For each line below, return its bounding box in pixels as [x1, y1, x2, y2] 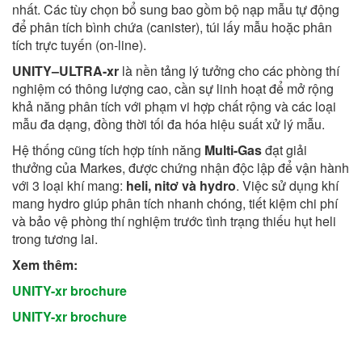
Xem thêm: [12, 255, 78, 274]
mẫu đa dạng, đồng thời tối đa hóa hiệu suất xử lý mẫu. [12, 115, 325, 133]
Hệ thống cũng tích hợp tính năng [12, 141, 204, 159]
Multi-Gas [204, 141, 262, 159]
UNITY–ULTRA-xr [12, 61, 119, 80]
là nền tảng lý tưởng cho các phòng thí [119, 61, 339, 80]
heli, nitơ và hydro [126, 176, 236, 195]
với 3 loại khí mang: [12, 176, 126, 195]
